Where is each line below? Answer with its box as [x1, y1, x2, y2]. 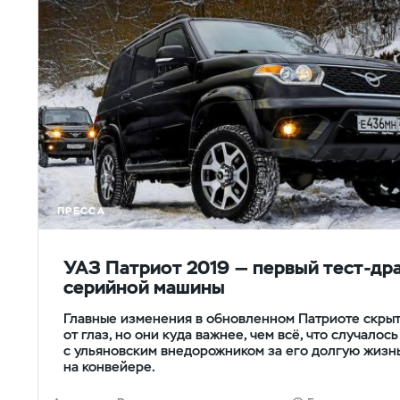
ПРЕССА [57, 204, 105, 217]
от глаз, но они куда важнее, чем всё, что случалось [63, 325, 398, 343]
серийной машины [63, 275, 225, 299]
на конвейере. [63, 357, 155, 375]
